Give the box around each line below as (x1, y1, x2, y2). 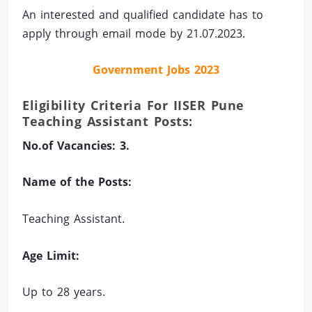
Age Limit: (22, 247, 80, 263)
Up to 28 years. (22, 284, 106, 300)
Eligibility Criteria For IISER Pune (22, 96, 244, 114)
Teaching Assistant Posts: (22, 112, 193, 130)
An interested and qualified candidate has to (22, 6, 264, 22)
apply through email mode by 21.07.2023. (22, 25, 246, 41)
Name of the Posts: (22, 174, 132, 190)
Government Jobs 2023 (93, 62, 219, 78)
